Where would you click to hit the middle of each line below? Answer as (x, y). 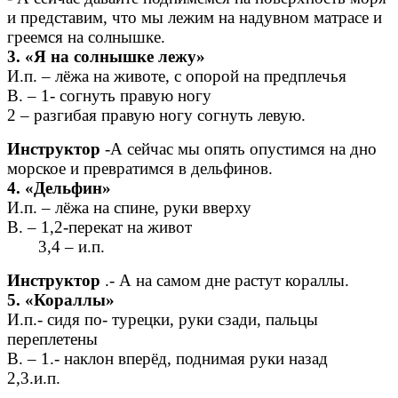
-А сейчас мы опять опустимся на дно (239, 149)
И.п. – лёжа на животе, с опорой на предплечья (177, 76)
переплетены (52, 339)
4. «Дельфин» (59, 188)
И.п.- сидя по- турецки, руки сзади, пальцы (163, 320)
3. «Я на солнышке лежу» (106, 57)
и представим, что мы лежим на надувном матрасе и (195, 18)
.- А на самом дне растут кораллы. (227, 281)
